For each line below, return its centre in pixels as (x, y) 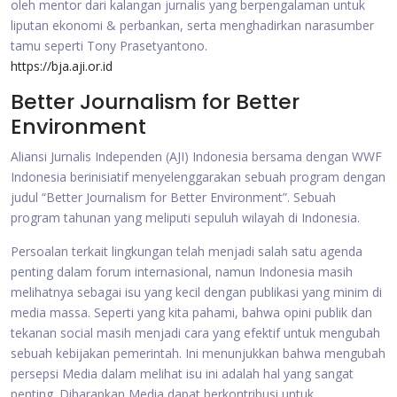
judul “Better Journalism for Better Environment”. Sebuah (173, 197)
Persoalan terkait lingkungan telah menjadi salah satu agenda (187, 251)
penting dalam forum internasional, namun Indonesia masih (182, 272)
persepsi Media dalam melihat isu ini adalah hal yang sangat (182, 374)
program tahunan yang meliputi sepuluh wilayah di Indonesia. (185, 218)
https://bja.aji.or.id (62, 66)
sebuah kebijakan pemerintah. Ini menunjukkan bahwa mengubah (198, 353)
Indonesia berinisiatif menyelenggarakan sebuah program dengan (198, 177)
